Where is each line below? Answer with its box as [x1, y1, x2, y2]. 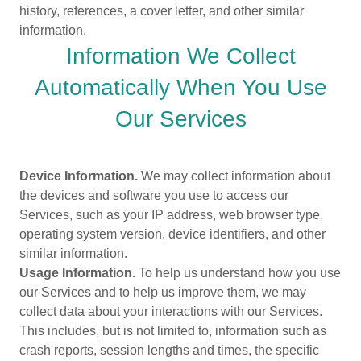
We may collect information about [138, 169, 330, 183]
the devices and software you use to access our [19, 189, 288, 202]
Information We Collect [65, 44, 296, 68]
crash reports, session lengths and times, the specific [19, 343, 319, 357]
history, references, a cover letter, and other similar [19, 4, 304, 18]
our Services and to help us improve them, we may [19, 285, 306, 299]
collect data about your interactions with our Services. [19, 305, 322, 318]
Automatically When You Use [34, 75, 327, 100]
